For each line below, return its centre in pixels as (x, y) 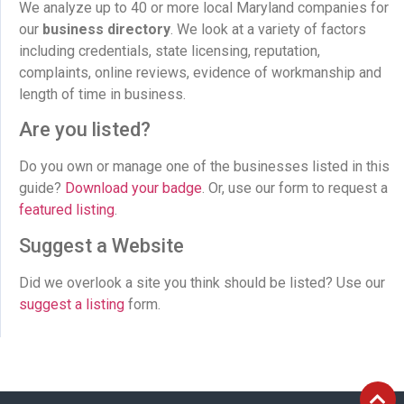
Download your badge (133, 188)
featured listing (67, 210)
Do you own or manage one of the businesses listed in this (204, 167)
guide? (42, 188)
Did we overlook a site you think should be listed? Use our (202, 282)
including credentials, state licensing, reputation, (170, 50)
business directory (106, 29)
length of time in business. (102, 94)
